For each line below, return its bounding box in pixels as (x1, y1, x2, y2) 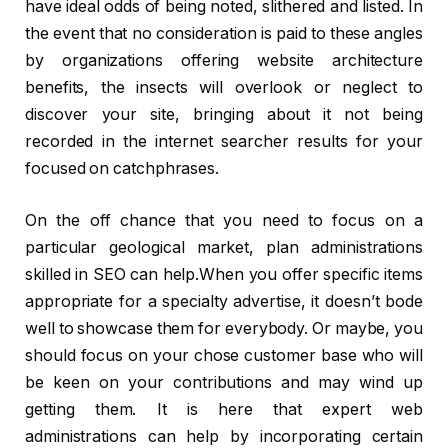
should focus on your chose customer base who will (25, 345, 423, 365)
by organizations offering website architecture (25, 51, 423, 71)
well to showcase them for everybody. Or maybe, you (25, 318, 424, 338)
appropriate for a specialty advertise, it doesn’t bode (25, 291, 423, 311)
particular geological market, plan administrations (25, 237, 423, 257)
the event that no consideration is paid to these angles (25, 24, 423, 44)
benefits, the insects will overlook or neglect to (25, 78, 423, 98)
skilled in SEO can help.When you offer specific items (25, 264, 423, 284)
